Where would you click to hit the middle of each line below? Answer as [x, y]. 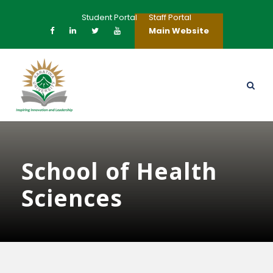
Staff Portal [170, 17]
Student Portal [109, 17]
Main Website [179, 31]
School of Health [119, 171]
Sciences [72, 198]
